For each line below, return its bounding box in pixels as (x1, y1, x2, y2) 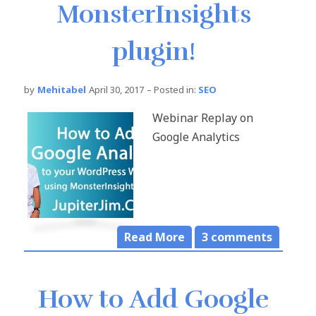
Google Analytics (152, 129, 240, 145)
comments (208, 229, 272, 245)
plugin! (111, 36, 195, 68)
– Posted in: (147, 83, 196, 97)
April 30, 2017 (89, 83, 144, 97)
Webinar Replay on (152, 110, 253, 126)
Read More (124, 229, 185, 245)
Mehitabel (37, 83, 86, 97)
